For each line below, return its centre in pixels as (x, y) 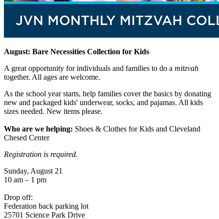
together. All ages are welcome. (52, 77)
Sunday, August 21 (33, 171)
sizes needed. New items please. (53, 111)
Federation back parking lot (46, 206)
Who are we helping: (38, 129)
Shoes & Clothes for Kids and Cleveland (137, 129)
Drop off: (18, 197)
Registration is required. (41, 154)
